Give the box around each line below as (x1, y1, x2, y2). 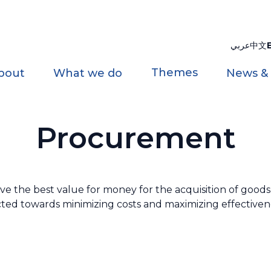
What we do (53, 67, 123, 80)
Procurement (35, 120, 236, 155)
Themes (151, 66, 198, 79)
